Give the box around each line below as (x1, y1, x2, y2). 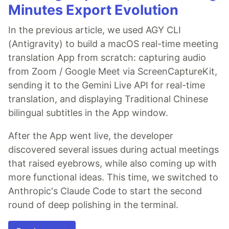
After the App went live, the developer (8, 130, 173, 142)
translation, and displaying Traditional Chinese (8, 94, 208, 105)
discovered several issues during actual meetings (8, 144, 219, 155)
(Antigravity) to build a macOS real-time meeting (8, 38, 218, 50)
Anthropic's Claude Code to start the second (8, 186, 202, 197)
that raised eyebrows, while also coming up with (8, 158, 217, 169)
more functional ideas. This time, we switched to (8, 172, 218, 183)
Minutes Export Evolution (8, 2, 178, 19)
